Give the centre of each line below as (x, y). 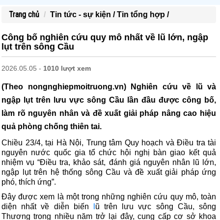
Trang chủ (24, 14)
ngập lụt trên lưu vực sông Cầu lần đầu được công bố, (109, 100)
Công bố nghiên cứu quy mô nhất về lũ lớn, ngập (105, 37)
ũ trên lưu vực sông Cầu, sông (156, 206)
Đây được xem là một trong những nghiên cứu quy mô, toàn (109, 197)
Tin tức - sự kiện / (83, 14)
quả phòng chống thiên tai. (52, 126)
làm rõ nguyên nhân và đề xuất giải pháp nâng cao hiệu (109, 113)
